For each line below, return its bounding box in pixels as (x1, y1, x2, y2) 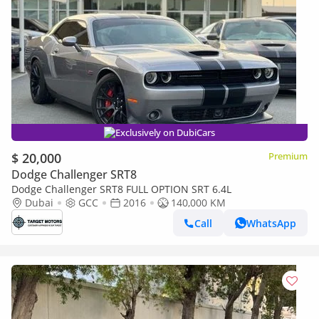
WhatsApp (246, 216, 296, 230)
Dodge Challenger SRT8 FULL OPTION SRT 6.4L (11, 182, 231, 196)
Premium (268, 150, 308, 162)
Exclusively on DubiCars (115, 126, 215, 139)
